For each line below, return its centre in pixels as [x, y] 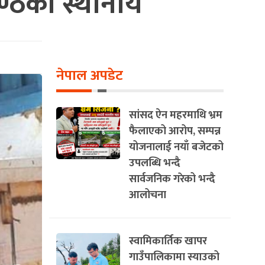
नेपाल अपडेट [90, 76]
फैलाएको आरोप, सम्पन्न [175, 131]
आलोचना [148, 195]
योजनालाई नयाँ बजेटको [176, 147]
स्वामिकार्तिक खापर [168, 241]
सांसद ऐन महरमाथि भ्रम [176, 115]
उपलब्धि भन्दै [155, 163]
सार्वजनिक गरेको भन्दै [172, 179]
